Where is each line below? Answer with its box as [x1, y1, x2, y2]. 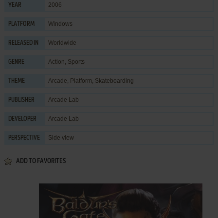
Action [48, 58, 65, 65]
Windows [48, 20, 73, 27]
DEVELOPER [8, 116, 36, 122]
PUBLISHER [8, 97, 35, 103]
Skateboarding [94, 77, 134, 84]
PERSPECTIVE [8, 135, 40, 141]
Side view [48, 134, 74, 141]
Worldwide [48, 39, 76, 46]
